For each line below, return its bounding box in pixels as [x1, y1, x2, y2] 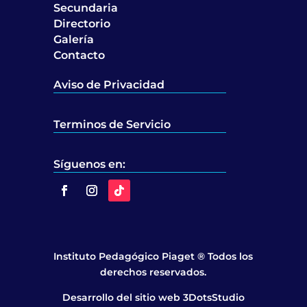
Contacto [53, 49, 106, 62]
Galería [53, 33, 95, 47]
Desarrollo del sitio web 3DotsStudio [62, 291, 245, 304]
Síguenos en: [53, 158, 126, 171]
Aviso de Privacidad [53, 78, 165, 92]
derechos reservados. [100, 266, 207, 279]
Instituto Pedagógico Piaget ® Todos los [53, 250, 254, 263]
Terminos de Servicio [53, 118, 171, 132]
